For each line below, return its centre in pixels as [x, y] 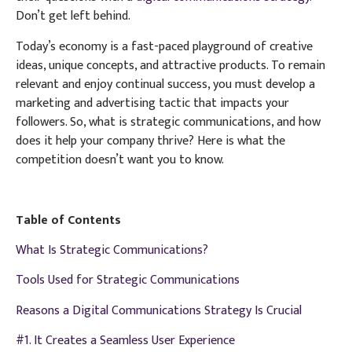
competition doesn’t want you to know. [120, 159]
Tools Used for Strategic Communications [128, 280]
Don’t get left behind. [73, 16]
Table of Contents [68, 220]
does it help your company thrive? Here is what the [150, 141]
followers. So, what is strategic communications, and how [168, 122]
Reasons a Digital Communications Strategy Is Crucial [159, 310]
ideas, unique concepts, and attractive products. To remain [170, 65]
